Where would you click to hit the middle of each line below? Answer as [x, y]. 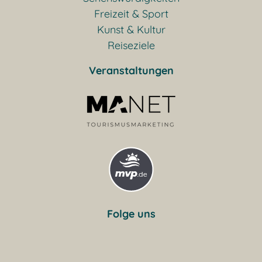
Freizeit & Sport [131, 13]
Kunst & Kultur [131, 29]
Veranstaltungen [131, 70]
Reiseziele [131, 45]
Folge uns [131, 213]
